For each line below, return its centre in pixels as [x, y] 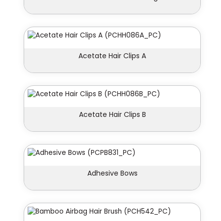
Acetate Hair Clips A [112, 56]
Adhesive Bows [112, 173]
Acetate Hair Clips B [112, 115]
